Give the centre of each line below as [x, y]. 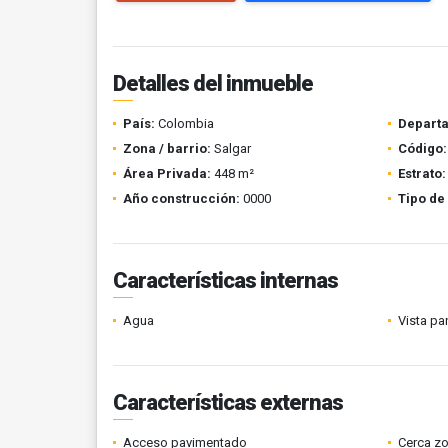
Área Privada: [167, 173]
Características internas [225, 280]
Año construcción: [181, 198]
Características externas [228, 402]
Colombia [184, 123]
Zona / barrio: [167, 148]
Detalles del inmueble [213, 83]
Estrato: [421, 173]
